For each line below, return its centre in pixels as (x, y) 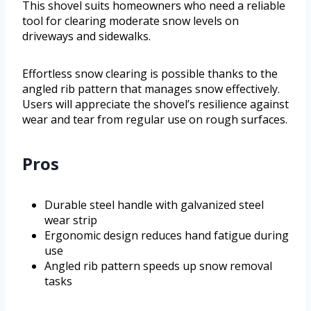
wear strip (71, 220)
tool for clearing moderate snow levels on (131, 21)
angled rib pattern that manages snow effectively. (151, 89)
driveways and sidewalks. (86, 36)
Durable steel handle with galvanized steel (154, 205)
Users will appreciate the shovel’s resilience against (155, 104)
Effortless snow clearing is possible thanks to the (150, 74)
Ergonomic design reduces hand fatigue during (167, 236)
